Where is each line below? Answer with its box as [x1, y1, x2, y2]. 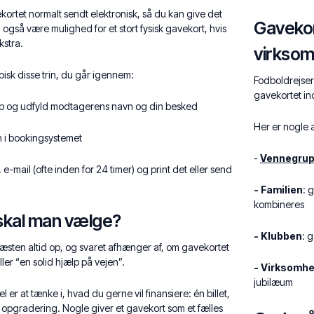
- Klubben [254, 230, 302, 242]
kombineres [254, 198, 304, 210]
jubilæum [254, 276, 293, 288]
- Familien [254, 184, 303, 196]
